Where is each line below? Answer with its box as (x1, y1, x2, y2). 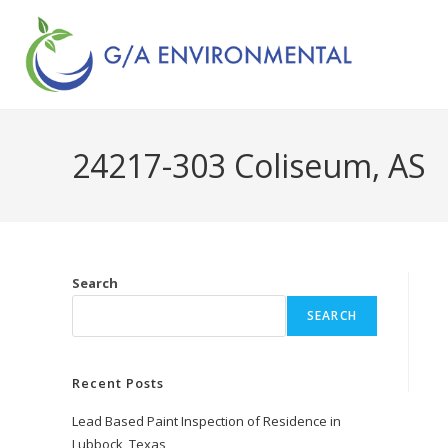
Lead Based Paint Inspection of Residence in (72, 411, 341, 430)
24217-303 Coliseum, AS (72, 143, 426, 187)
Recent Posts (72, 373, 164, 392)
